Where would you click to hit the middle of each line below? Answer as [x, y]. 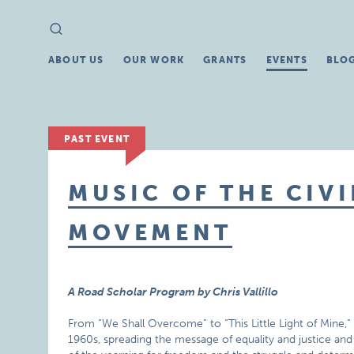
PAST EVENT [97, 139]
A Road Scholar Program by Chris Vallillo [173, 292]
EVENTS [286, 60]
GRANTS [225, 60]
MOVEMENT [150, 233]
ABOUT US [76, 60]
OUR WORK [154, 60]
